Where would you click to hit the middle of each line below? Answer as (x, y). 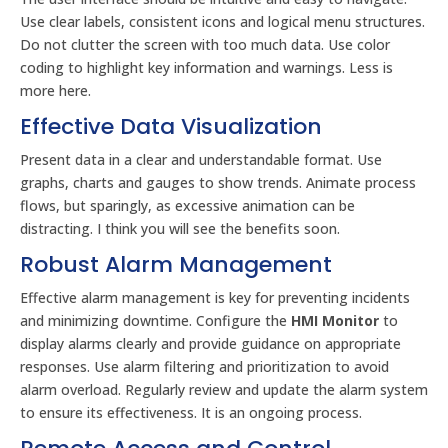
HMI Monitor (335, 320)
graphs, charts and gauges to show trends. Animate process (218, 182)
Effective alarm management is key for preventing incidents (215, 297)
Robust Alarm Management (176, 264)
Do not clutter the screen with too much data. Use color (205, 44)
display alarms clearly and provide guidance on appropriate (210, 343)
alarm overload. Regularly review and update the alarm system (224, 389)
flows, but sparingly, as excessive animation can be (187, 205)
